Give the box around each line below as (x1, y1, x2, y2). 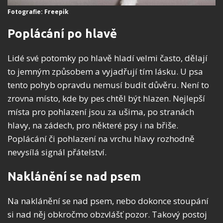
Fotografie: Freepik (7, 7, 69, 16)
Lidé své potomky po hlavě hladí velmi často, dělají (7, 52, 208, 64)
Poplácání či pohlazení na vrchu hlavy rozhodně (7, 133, 195, 145)
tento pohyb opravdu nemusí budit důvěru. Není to (7, 79, 209, 91)
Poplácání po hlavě (7, 27, 117, 41)
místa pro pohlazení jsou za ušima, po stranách (7, 106, 194, 118)
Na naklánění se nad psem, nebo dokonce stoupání (7, 195, 209, 207)
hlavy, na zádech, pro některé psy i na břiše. (7, 119, 178, 131)
